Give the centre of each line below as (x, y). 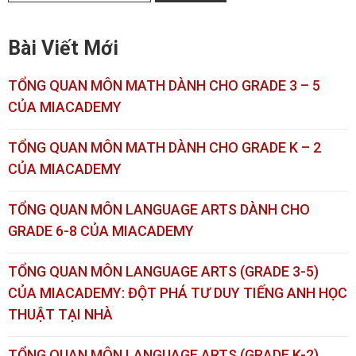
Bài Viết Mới (63, 48)
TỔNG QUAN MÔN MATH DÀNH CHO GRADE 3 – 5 (164, 86)
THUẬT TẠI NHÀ (60, 315)
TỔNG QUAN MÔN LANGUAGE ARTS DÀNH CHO (159, 210)
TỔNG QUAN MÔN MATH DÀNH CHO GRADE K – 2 (164, 148)
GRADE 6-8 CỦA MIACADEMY (101, 231)
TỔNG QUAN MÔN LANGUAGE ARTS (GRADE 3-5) (163, 272)
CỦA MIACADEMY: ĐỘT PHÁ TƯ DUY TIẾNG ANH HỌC (178, 293)
